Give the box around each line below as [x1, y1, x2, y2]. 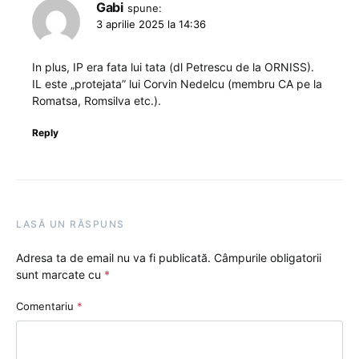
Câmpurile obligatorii [214, 251, 321, 265]
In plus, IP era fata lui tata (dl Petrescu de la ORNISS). [32, 60, 314, 75]
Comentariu [16, 300, 77, 313]
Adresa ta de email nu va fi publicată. [16, 251, 211, 265]
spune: [127, 2, 162, 15]
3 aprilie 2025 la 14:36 [96, 18, 206, 31]
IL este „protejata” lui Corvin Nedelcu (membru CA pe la [32, 77, 322, 91]
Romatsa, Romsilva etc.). [32, 94, 161, 108]
